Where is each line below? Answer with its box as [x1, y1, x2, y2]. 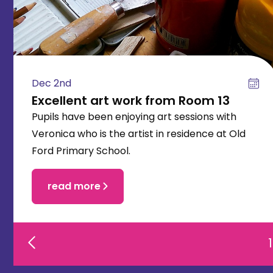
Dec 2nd [32, 76, 71, 90]
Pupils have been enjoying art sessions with [32, 109, 236, 124]
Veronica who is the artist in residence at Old [32, 126, 246, 141]
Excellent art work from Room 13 [32, 91, 230, 109]
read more [48, 179, 101, 193]
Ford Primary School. [32, 143, 130, 158]
